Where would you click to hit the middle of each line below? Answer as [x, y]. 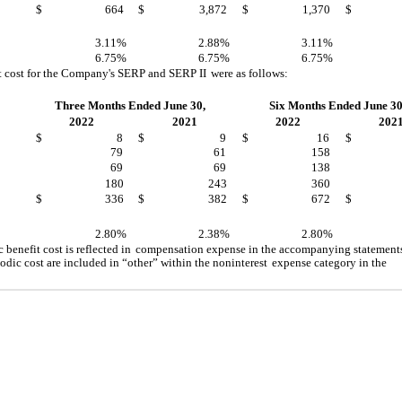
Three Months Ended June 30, [130, 105]
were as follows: [249, 73]
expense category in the [329, 262]
